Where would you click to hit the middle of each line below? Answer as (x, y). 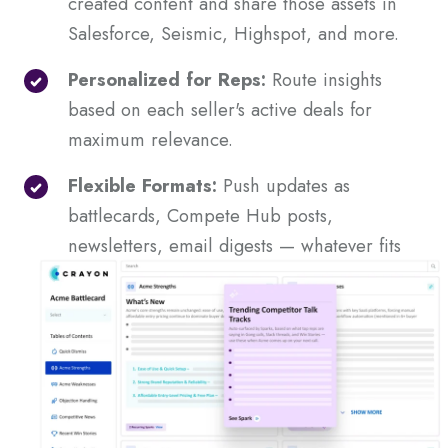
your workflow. (129, 276)
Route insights (324, 80)
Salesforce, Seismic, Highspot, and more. (236, 34)
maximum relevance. (153, 140)
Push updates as (283, 186)
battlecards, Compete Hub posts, (200, 216)
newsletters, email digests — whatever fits (234, 246)
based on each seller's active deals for (220, 110)
